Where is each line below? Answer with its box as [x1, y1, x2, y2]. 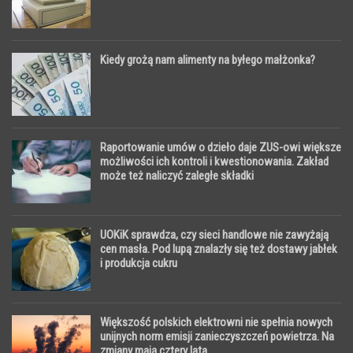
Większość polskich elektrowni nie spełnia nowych [100, 315, 333, 329]
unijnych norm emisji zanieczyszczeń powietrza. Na [100, 329, 334, 344]
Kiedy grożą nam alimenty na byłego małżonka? [100, 53, 315, 67]
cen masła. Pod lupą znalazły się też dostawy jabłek [100, 242, 337, 256]
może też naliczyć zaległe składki [100, 169, 254, 183]
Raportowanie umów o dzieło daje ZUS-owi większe [100, 140, 341, 154]
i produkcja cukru [100, 256, 177, 270]
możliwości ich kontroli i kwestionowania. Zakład [100, 154, 329, 169]
